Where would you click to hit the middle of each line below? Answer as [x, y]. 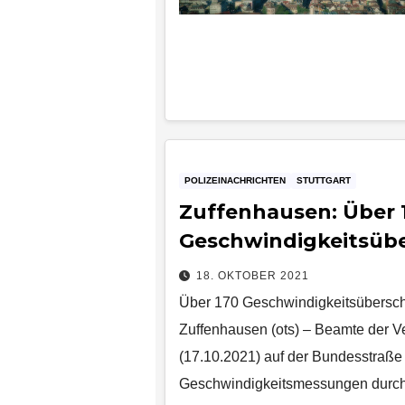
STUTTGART [324, 180]
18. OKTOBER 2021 [253, 275]
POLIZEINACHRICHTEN [235, 180]
